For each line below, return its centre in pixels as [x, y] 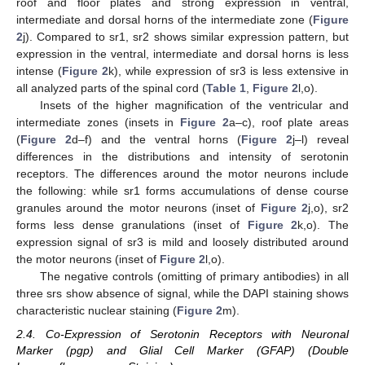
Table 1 [226, 88]
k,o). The [323, 225]
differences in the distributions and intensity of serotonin [182, 157]
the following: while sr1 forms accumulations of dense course [182, 191]
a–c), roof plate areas [288, 123]
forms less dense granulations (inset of [132, 225]
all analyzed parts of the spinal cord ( [111, 88]
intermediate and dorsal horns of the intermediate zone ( [165, 20]
